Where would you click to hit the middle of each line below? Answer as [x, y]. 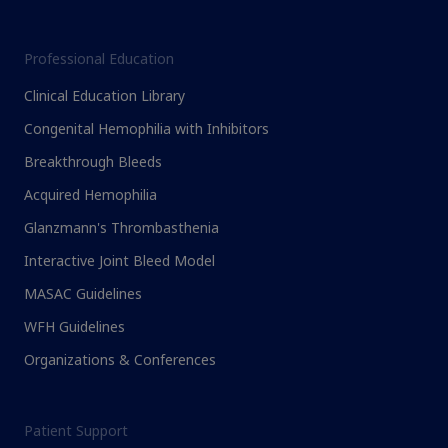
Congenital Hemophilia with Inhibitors [146, 129]
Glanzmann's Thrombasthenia [121, 228]
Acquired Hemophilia [90, 195]
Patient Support [76, 431]
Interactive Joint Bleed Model [119, 261]
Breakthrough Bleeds [93, 162]
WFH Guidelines [74, 327]
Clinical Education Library [104, 96]
